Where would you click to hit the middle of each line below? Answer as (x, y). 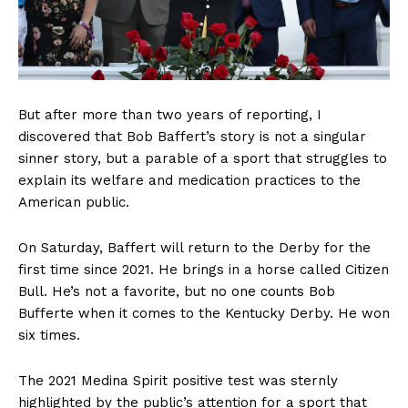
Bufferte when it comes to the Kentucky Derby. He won (204, 314)
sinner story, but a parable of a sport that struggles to (203, 159)
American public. (74, 203)
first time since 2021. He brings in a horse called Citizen (204, 270)
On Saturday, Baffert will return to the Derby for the (194, 248)
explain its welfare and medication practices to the (189, 181)
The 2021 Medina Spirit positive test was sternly (178, 381)
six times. (49, 336)
